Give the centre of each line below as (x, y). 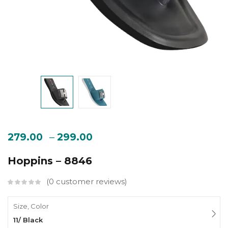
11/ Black (28, 220)
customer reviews (89, 182)
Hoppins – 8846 (50, 161)
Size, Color (31, 206)
